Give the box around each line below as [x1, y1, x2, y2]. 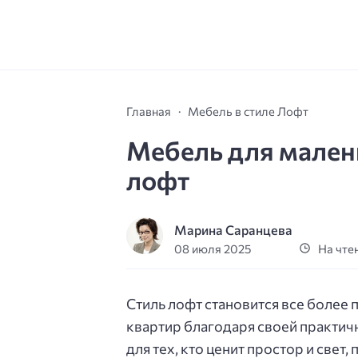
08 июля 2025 [174, 241, 252, 257]
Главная [126, 103, 171, 118]
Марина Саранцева [174, 222, 293, 238]
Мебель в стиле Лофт [188, 103, 308, 118]
